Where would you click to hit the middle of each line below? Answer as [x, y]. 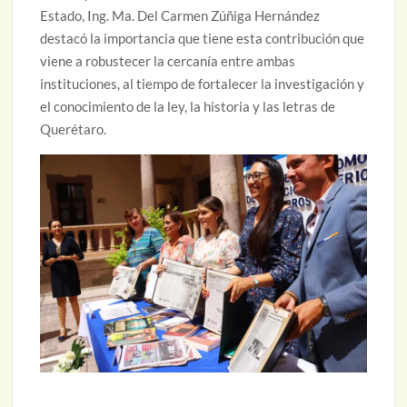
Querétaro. [74, 129]
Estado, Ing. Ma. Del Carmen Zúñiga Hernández [180, 16]
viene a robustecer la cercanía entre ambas [168, 61]
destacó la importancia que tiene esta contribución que [203, 39]
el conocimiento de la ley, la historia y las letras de [188, 107]
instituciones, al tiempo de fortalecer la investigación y [203, 84]
